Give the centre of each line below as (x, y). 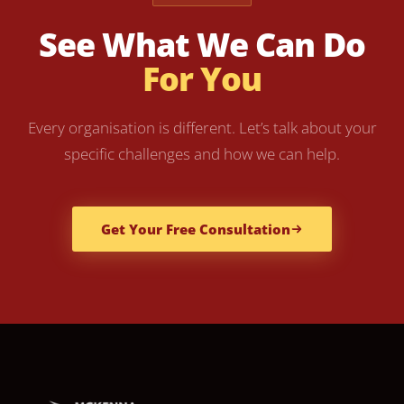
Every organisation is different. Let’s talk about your (202, 128)
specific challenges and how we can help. (202, 154)
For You (202, 79)
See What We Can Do (202, 45)
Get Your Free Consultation (196, 230)
